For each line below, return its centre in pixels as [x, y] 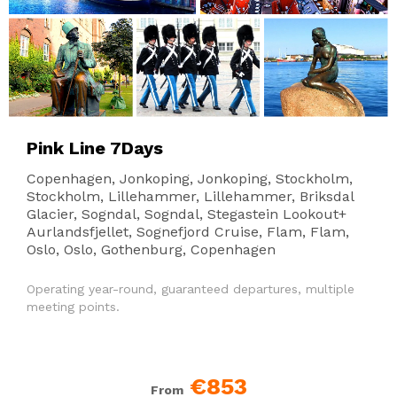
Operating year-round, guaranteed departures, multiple [191, 289]
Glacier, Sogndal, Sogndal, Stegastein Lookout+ [187, 214]
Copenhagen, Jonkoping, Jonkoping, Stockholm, [190, 179]
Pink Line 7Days [95, 148]
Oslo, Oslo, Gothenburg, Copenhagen [151, 250]
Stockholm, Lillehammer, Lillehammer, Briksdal [190, 197]
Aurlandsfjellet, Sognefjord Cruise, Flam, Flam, [188, 232]
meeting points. [73, 307]
